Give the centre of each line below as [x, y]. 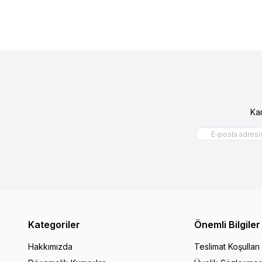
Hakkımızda [50, 246]
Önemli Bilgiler [227, 224]
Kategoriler [54, 224]
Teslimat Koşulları [227, 246]
